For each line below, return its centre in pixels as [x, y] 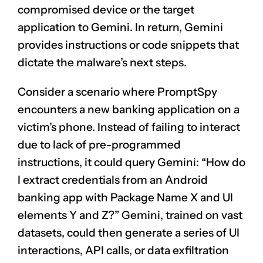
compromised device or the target [106, 9]
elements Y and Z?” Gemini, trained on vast [130, 215]
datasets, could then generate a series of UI [129, 232]
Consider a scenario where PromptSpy [117, 92]
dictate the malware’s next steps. [102, 62]
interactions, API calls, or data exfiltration [123, 250]
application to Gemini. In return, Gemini [120, 27]
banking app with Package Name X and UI [125, 197]
